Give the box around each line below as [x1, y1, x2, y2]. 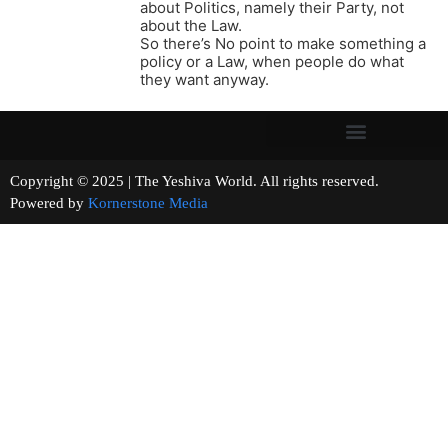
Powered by [10, 195, 88, 212]
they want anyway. [140, 70, 269, 90]
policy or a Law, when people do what [140, 52, 404, 72]
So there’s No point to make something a [140, 34, 426, 54]
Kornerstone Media [88, 195, 208, 212]
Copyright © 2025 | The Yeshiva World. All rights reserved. [10, 173, 435, 190]
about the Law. [140, 16, 242, 36]
